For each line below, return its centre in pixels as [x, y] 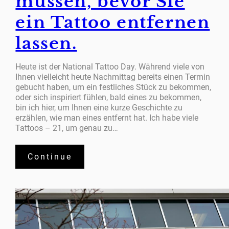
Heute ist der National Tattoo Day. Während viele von [110, 67]
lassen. [46, 44]
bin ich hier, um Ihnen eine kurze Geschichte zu [99, 108]
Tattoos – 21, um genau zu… [67, 128]
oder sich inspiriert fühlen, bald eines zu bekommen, [109, 98]
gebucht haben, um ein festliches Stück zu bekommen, [113, 87]
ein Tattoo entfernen [113, 23]
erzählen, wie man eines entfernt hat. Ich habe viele [107, 118]
